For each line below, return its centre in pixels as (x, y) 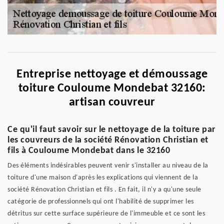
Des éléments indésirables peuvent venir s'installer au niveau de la (108, 165)
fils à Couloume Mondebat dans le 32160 (89, 150)
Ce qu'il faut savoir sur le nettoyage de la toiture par (111, 129)
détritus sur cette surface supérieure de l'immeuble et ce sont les (106, 213)
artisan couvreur (112, 102)
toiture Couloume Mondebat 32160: (112, 88)
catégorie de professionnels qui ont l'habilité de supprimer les (101, 201)
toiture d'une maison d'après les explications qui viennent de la (103, 177)
